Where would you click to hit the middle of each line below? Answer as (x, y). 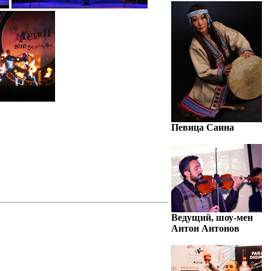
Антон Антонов (205, 228)
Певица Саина (203, 127)
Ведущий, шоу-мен (212, 217)
